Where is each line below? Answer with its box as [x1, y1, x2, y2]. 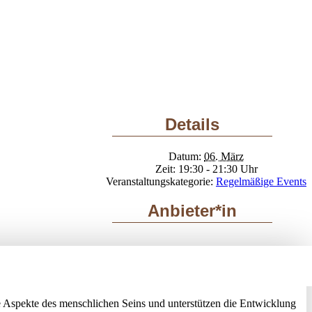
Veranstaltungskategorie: [106, 175, 213, 187]
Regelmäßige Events [216, 175, 306, 187]
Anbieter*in [148, 201, 237, 220]
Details [165, 115, 219, 134]
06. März [204, 150, 244, 162]
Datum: [169, 150, 201, 162]
